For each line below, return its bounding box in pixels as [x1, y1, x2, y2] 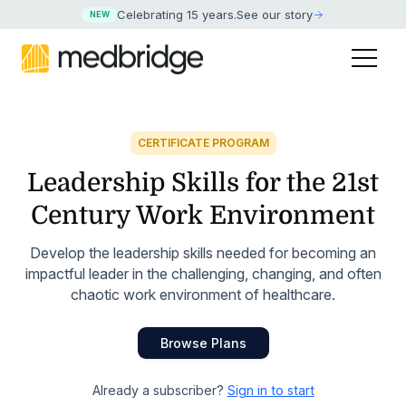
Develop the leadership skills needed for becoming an [30, 244, 376, 263]
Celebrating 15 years [117, 7, 235, 23]
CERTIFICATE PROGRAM [137, 136, 269, 150]
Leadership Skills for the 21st [27, 169, 379, 198]
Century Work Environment [31, 201, 375, 231]
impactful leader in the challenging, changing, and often [24, 265, 382, 284]
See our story [237, 7, 314, 23]
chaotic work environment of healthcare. [71, 285, 335, 304]
